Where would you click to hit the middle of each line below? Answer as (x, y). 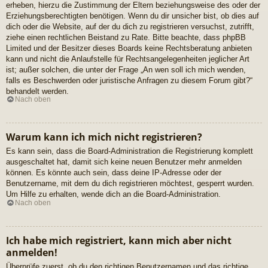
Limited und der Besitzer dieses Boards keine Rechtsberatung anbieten (129, 48)
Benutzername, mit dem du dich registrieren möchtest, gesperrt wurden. (130, 184)
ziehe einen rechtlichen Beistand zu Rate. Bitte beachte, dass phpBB (126, 37)
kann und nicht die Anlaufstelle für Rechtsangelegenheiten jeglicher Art (128, 59)
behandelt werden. (37, 91)
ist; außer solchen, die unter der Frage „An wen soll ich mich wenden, (126, 69)
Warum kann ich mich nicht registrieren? (104, 137)
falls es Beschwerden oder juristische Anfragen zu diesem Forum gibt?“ (129, 80)
